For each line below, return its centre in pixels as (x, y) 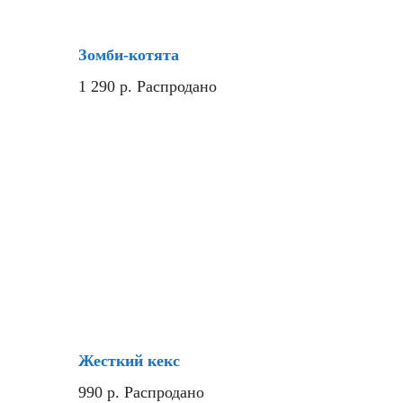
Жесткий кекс (129, 361)
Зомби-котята (129, 55)
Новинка (113, 327)
